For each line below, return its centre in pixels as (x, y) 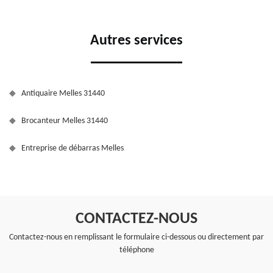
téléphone (136, 250)
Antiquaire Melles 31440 (63, 94)
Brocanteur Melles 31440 (65, 121)
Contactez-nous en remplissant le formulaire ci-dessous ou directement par (136, 238)
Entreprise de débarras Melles (73, 149)
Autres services (136, 41)
